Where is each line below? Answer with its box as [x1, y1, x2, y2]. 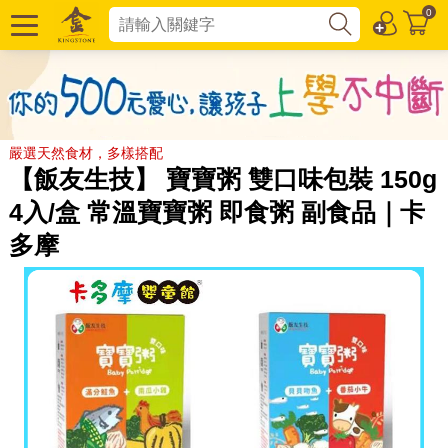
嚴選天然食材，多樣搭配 [8, 144, 163, 161]
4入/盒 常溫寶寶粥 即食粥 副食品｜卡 [8, 197, 425, 226]
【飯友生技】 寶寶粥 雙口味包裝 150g [8, 164, 437, 193]
